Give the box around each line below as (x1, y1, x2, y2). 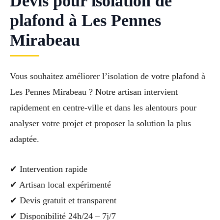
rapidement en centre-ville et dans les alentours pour (10, 103, 196, 113)
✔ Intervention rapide (10, 164, 87, 174)
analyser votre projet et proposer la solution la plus (10, 118, 191, 129)
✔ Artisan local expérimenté (10, 179, 111, 190)
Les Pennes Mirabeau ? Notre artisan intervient (10, 87, 178, 97)
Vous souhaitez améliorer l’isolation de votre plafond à (10, 71, 205, 82)
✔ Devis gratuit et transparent (10, 195, 116, 205)
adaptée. (10, 134, 39, 144)
